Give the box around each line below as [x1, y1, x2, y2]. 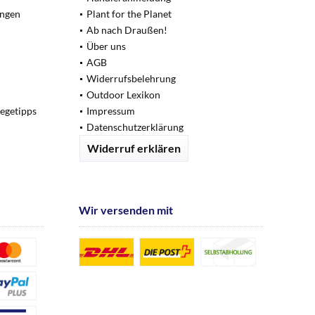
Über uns [86, 40, 126, 52]
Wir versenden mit [79, 203, 173, 217]
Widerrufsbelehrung [86, 72, 176, 84]
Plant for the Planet [86, 8, 172, 20]
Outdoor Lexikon [86, 89, 160, 101]
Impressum [86, 105, 135, 117]
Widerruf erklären [87, 141, 181, 155]
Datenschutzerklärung [86, 121, 184, 133]
